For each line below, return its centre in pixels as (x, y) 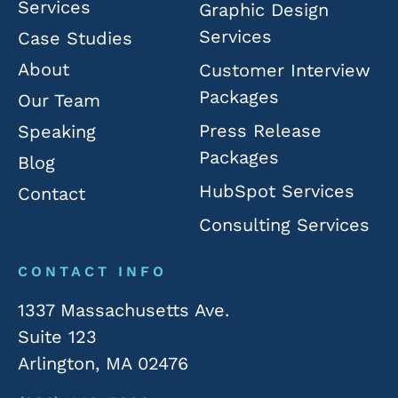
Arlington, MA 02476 (103, 364)
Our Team (59, 101)
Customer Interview (285, 71)
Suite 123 (57, 337)
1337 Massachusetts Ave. (123, 310)
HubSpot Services (277, 191)
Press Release (260, 131)
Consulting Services (284, 225)
